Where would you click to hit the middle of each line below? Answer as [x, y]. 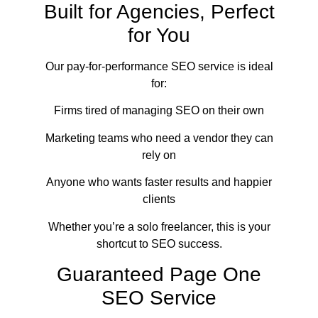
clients [159, 199]
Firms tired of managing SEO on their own [159, 111]
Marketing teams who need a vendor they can [159, 138]
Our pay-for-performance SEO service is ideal [159, 66]
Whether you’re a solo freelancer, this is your [159, 226]
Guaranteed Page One [159, 274]
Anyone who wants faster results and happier [159, 182]
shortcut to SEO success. [159, 243]
